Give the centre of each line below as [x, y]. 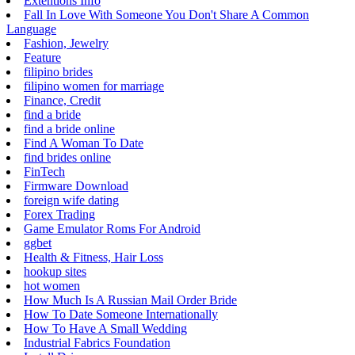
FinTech [44, 172]
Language [31, 29]
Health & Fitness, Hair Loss [94, 257]
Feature [42, 57]
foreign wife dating [71, 200]
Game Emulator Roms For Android [112, 229]
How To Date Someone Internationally [121, 314]
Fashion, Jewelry [66, 43]
